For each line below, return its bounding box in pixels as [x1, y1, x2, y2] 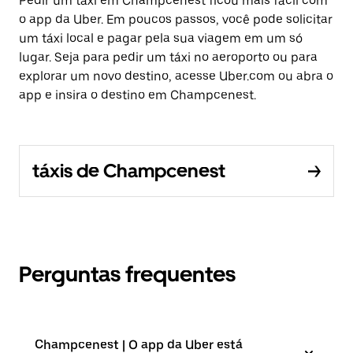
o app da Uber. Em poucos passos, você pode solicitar [19, 12, 333, 27]
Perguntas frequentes [19, 261, 236, 288]
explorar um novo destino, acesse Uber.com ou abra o [19, 69, 333, 84]
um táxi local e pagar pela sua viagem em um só [19, 31, 303, 46]
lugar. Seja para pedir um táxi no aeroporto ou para [19, 50, 318, 65]
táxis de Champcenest [32, 159, 225, 182]
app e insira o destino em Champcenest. [19, 87, 256, 102]
